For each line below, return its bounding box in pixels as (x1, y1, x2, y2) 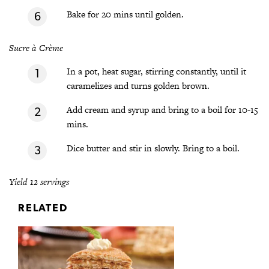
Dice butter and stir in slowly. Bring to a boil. (67, 142, 240, 155)
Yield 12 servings (9, 175, 69, 189)
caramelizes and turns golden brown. (67, 79, 210, 92)
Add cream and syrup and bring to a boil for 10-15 (67, 103, 258, 116)
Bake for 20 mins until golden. (67, 8, 184, 21)
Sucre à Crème (9, 41, 63, 55)
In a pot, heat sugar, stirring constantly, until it (67, 65, 246, 78)
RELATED (18, 201, 68, 214)
